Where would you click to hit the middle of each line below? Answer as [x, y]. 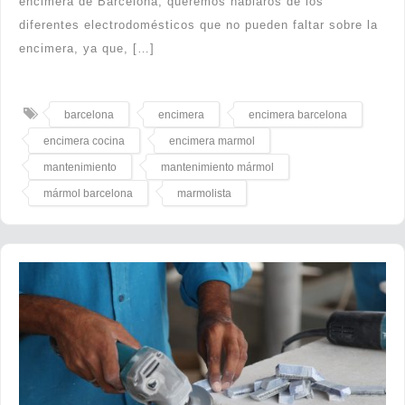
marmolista [204, 193]
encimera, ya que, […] [87, 48]
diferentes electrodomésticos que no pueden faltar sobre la [198, 24]
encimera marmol [212, 141]
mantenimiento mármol [217, 167]
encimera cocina [84, 141]
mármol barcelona [88, 193]
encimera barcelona [298, 114]
